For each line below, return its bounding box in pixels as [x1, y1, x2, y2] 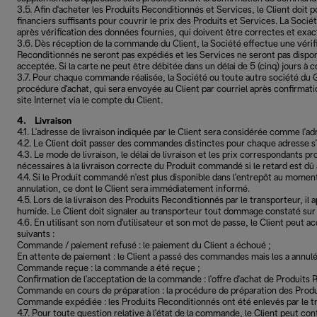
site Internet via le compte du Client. [17, 96, 163, 105]
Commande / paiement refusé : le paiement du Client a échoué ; [17, 241, 271, 250]
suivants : [17, 230, 54, 239]
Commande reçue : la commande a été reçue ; [17, 264, 200, 273]
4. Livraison [17, 117, 71, 126]
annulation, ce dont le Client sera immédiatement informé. [17, 185, 250, 194]
